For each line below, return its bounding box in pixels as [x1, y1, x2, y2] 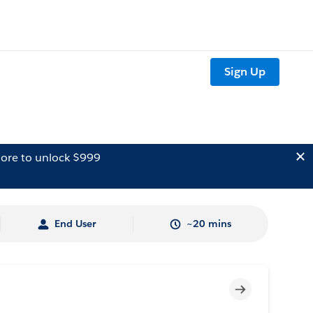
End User [54, 217, 96, 230]
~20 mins [187, 217, 232, 230]
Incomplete [245, 281, 299, 293]
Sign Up [224, 64, 265, 80]
